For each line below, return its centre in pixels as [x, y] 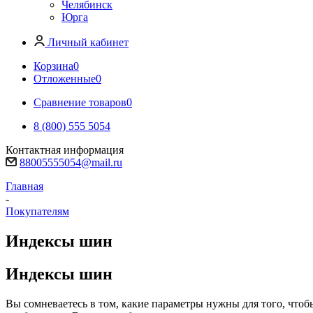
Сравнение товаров [80, 102]
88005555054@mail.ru [71, 162]
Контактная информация [65, 150]
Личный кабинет [88, 42]
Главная [24, 186]
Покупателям [37, 211]
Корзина [53, 66]
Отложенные [65, 79]
